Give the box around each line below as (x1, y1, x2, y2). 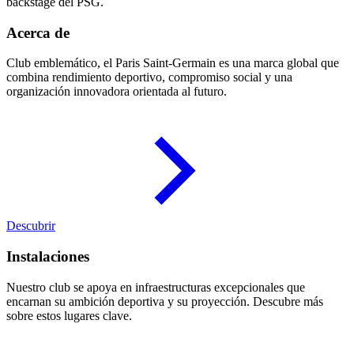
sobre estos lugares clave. (6, 308, 132, 322)
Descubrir (6, 219, 55, 233)
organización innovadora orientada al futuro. (6, 85, 227, 99)
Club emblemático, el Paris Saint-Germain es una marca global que (6, 56, 339, 70)
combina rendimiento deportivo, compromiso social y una (6, 70, 292, 85)
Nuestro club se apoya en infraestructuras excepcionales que (6, 280, 305, 294)
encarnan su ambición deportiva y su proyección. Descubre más (6, 294, 323, 308)
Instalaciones (6, 247, 89, 265)
